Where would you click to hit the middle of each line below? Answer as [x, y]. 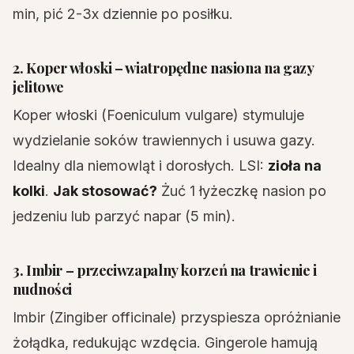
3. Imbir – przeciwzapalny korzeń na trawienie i [165, 270]
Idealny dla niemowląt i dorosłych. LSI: [140, 166]
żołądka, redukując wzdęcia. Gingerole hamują [165, 343]
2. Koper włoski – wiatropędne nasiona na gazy [163, 68]
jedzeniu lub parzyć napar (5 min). [124, 216]
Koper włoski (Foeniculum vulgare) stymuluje [158, 115]
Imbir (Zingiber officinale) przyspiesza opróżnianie [177, 317]
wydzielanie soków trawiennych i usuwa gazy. [164, 140]
